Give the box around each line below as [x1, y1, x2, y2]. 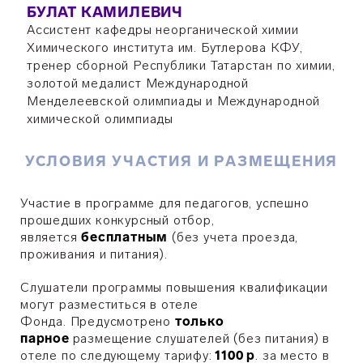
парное [20, 331, 73, 346]
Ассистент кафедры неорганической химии [26, 22, 299, 37]
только [174, 314, 224, 329]
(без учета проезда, [168, 229, 299, 245]
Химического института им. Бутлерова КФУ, [26, 40, 303, 55]
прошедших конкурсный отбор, [20, 212, 215, 228]
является [20, 229, 82, 245]
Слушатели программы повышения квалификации [20, 280, 328, 295]
